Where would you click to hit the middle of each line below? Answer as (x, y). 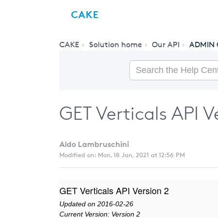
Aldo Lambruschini (94, 144)
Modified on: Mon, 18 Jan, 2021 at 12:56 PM (122, 155)
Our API (166, 45)
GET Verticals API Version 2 (114, 190)
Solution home (116, 45)
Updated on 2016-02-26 (96, 204)
